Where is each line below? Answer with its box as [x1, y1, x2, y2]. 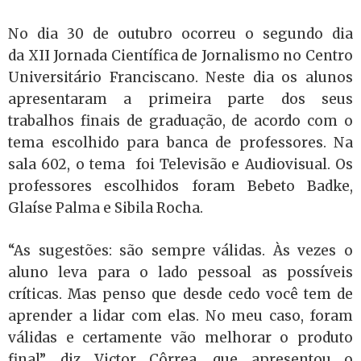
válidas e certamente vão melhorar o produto [8, 328, 353, 346]
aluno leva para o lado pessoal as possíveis [8, 263, 353, 281]
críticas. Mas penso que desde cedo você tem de [8, 284, 353, 303]
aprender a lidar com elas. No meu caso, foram [8, 306, 353, 325]
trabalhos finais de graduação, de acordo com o [8, 112, 353, 130]
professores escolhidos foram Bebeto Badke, [8, 177, 353, 195]
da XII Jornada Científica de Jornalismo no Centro [8, 47, 353, 64]
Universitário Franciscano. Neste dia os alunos [8, 68, 353, 86]
